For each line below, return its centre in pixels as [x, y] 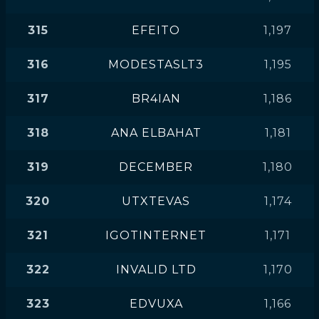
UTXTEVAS [156, 201]
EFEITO [156, 30]
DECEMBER [156, 167]
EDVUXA [156, 304]
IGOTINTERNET [156, 235]
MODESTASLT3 [156, 64]
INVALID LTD [156, 270]
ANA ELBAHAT [156, 133]
